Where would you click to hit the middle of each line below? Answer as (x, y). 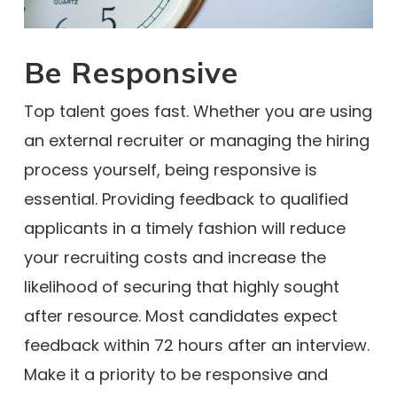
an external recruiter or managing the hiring (196, 140)
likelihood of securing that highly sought (181, 287)
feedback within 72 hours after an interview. (196, 345)
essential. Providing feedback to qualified (186, 199)
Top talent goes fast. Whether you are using (198, 111)
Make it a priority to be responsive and (175, 374)
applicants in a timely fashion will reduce (184, 228)
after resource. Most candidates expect (180, 316)
